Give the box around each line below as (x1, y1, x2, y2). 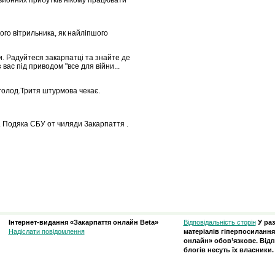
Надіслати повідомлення (8, 228, 85, 236)
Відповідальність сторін (183, 219, 256, 227)
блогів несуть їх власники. (183, 246, 274, 254)
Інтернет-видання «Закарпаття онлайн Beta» (8, 219, 158, 227)
